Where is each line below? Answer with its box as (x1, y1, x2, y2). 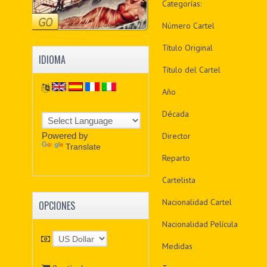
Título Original (162, 42, 213, 53)
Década (162, 108, 189, 119)
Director (162, 131, 191, 141)
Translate (66, 141, 101, 151)
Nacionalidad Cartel (162, 197, 232, 207)
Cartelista (162, 175, 195, 185)
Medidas (162, 241, 193, 252)
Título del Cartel (162, 64, 221, 75)
